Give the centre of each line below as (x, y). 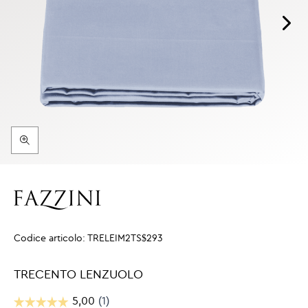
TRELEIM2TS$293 (125, 239)
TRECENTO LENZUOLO (78, 275)
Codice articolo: (51, 239)
